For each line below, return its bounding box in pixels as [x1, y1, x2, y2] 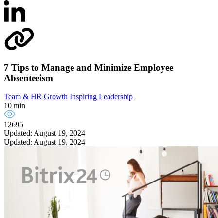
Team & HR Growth [4, 92, 70, 101]
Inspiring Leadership [70, 92, 133, 101]
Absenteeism [4, 73, 53, 83]
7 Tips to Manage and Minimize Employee [4, 62, 173, 73]
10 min [4, 101, 25, 110]
